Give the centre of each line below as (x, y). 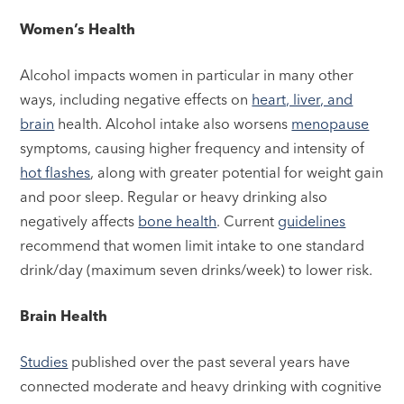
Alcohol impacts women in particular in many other (187, 75)
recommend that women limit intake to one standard (193, 246)
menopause (331, 124)
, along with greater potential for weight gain (237, 173)
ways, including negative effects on (136, 100)
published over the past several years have (209, 362)
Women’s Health (78, 29)
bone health (178, 221)
